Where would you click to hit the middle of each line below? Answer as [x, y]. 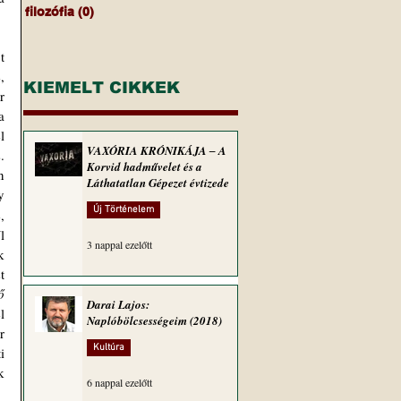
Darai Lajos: [118, 304]
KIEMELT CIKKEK [102, 88]
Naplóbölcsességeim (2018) [154, 320]
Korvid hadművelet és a [145, 166]
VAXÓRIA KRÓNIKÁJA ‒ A [157, 150]
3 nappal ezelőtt [119, 244]
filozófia [50, 12]
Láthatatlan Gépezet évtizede [158, 183]
